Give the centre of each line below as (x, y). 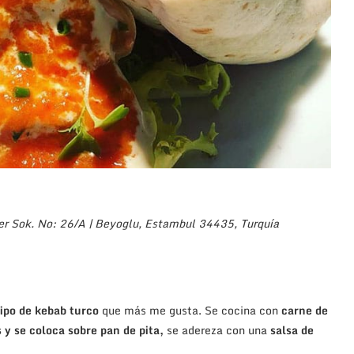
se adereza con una (217, 330)
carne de (305, 310)
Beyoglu (117, 223)
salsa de (292, 330)
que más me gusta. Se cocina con (190, 310)
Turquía (260, 223)
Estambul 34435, (192, 223)
